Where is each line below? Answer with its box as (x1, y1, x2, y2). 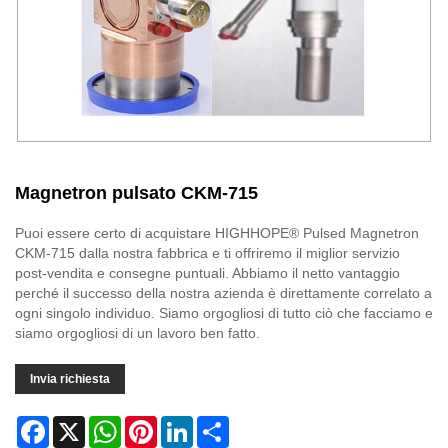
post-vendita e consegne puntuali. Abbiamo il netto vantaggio (15, 265, 400, 282)
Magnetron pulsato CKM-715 (15, 183, 258, 204)
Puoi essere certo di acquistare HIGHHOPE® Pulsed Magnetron (15, 225, 419, 242)
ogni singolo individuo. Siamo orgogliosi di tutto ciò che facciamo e (15, 305, 433, 322)
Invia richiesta (30, 372, 110, 387)
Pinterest (157, 416, 213, 433)
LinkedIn (193, 416, 247, 433)
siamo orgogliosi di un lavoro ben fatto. (15, 325, 260, 342)
